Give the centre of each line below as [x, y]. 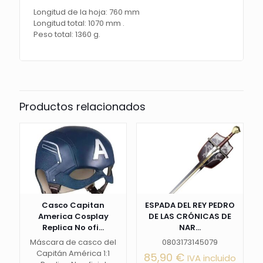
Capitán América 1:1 [73, 254]
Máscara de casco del [73, 242]
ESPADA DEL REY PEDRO [190, 205]
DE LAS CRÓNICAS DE [190, 217]
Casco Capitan [73, 205]
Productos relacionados [82, 107]
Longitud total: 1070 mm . [79, 23]
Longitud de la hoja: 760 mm [87, 12]
